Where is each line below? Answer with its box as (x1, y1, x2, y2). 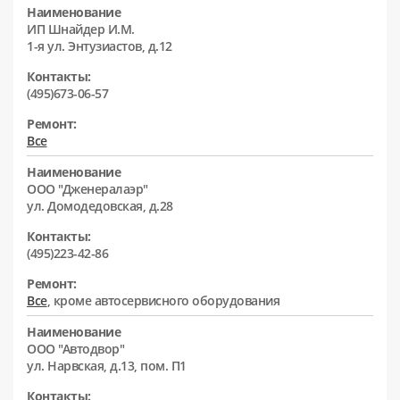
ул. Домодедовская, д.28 (27, 196, 173, 214)
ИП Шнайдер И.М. (27, 20, 135, 37)
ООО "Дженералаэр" (27, 179, 148, 197)
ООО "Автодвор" (27, 339, 124, 357)
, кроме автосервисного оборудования (46, 291, 279, 309)
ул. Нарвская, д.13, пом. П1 (27, 356, 187, 374)
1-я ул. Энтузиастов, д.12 (27, 37, 172, 54)
